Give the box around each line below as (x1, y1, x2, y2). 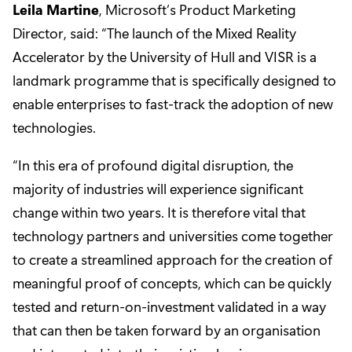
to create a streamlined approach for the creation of (13, 250, 332, 269)
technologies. (13, 118, 96, 137)
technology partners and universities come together (13, 226, 333, 246)
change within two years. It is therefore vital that (13, 203, 306, 222)
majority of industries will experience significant (13, 179, 303, 199)
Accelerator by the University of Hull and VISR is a (13, 47, 317, 67)
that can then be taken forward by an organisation (13, 321, 321, 340)
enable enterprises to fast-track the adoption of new (13, 94, 333, 114)
